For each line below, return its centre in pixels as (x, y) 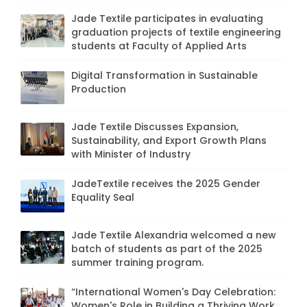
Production (99, 89)
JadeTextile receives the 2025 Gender (166, 183)
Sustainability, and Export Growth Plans (169, 140)
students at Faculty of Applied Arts (159, 46)
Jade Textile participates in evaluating (167, 18)
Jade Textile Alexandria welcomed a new (174, 235)
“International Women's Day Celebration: (173, 292)
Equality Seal (103, 197)
